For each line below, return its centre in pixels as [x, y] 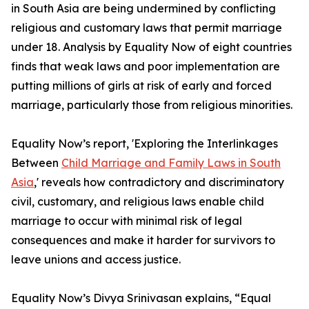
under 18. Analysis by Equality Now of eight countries [151, 47]
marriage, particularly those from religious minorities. [152, 105]
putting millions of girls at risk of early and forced [141, 86]
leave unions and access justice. [96, 260]
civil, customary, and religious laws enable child [138, 202]
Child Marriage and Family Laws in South [171, 163]
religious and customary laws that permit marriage [147, 28]
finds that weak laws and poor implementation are [146, 67]
